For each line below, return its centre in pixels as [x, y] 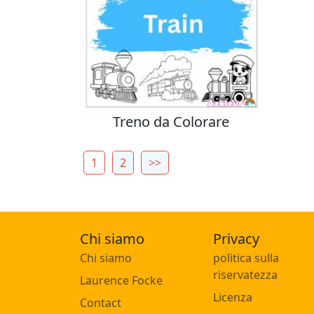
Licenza [233, 297]
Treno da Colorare [171, 121]
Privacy [236, 238]
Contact [101, 302]
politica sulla [246, 258]
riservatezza [245, 274]
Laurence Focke [121, 280]
